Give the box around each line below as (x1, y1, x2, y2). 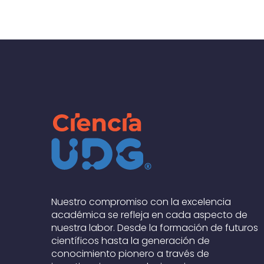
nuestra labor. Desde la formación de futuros (51, 221, 258, 235)
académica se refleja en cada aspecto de (51, 208, 247, 222)
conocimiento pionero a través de (51, 247, 209, 260)
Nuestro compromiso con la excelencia (51, 195, 231, 209)
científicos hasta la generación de (51, 234, 210, 247)
